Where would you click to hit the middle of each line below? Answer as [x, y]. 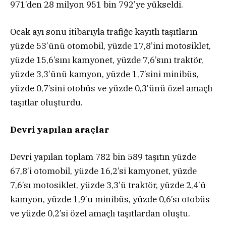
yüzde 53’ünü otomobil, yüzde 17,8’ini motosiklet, [110, 46]
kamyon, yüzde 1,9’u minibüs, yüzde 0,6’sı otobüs [110, 200]
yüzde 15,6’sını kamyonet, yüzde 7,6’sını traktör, [107, 60]
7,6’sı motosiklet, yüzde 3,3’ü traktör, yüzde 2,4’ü [108, 185]
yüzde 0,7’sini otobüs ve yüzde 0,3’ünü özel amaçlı [111, 89]
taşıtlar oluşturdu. [46, 103]
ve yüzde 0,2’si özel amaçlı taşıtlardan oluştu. [100, 214]
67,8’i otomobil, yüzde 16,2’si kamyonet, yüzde [103, 171]
